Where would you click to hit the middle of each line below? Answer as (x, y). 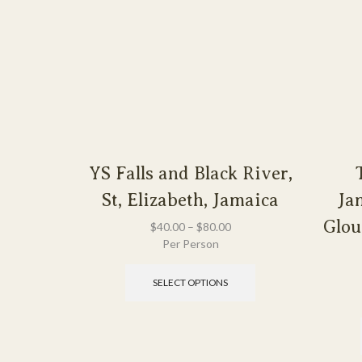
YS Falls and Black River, (190, 174)
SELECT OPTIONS (190, 282)
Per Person (190, 244)
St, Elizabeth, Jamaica (190, 200)
